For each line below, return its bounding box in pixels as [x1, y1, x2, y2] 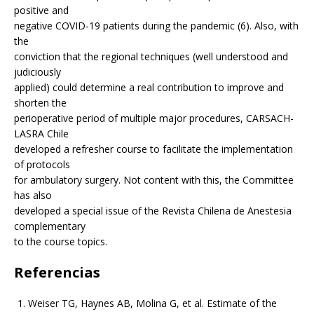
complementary [14, 219, 86, 233]
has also [14, 189, 52, 203]
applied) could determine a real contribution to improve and [14, 81, 284, 95]
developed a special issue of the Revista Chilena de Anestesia [14, 204, 292, 218]
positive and [14, 4, 69, 18]
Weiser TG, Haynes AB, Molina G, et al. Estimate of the [28, 296, 277, 310]
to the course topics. [14, 235, 107, 249]
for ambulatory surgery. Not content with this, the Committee [14, 173, 294, 187]
